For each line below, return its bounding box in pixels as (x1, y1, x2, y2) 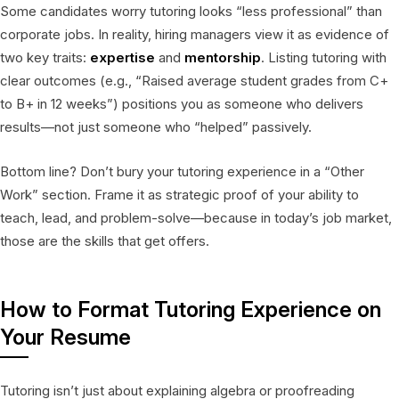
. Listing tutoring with (261, 48, 387, 66)
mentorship (184, 48, 261, 66)
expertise (90, 48, 155, 66)
